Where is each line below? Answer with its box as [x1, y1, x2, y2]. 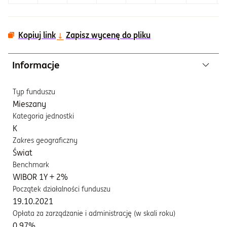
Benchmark [13, 160, 49, 169]
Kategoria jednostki [13, 111, 74, 121]
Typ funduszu [13, 87, 55, 96]
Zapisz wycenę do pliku [66, 30, 150, 40]
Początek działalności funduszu [13, 184, 110, 194]
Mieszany [13, 99, 46, 109]
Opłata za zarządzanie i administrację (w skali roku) [13, 209, 175, 218]
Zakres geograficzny [13, 136, 78, 145]
